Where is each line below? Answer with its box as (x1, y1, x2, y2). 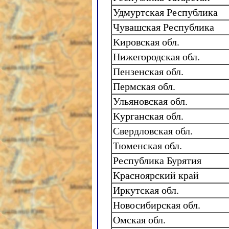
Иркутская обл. (113, 184, 179, 196)
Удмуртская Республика (113, 6, 218, 18)
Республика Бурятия (113, 154, 201, 166)
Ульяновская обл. (113, 95, 188, 107)
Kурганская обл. (113, 110, 184, 122)
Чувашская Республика (113, 21, 214, 33)
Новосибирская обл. (113, 199, 200, 211)
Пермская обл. (113, 80, 175, 92)
